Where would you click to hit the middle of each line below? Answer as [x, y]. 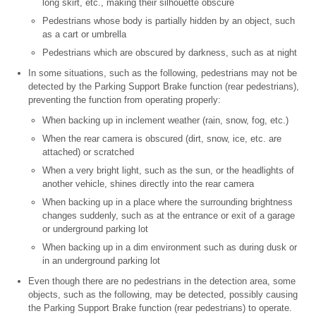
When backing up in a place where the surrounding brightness [168, 202]
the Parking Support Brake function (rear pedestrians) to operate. [160, 308]
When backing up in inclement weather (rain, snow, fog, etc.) [165, 121]
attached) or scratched [88, 152]
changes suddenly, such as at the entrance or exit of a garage [169, 216]
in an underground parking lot [101, 261]
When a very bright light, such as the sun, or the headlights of [168, 171]
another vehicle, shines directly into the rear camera [148, 184]
